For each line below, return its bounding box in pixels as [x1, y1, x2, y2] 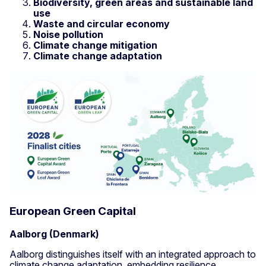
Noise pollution [33, 28, 106, 40]
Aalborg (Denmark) [9, 228, 102, 240]
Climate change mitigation [33, 39, 160, 51]
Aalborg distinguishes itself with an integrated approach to [9, 248, 256, 260]
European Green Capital [9, 204, 138, 218]
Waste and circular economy [33, 17, 172, 30]
